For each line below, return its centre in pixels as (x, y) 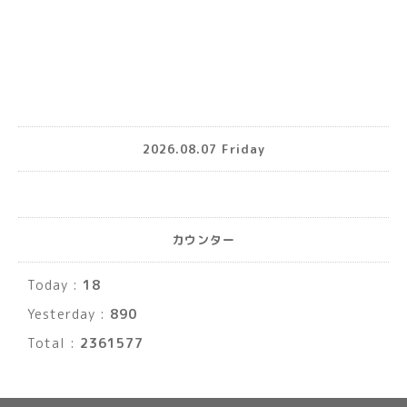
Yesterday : (69, 314)
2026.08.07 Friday (203, 149)
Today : (55, 285)
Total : (54, 343)
